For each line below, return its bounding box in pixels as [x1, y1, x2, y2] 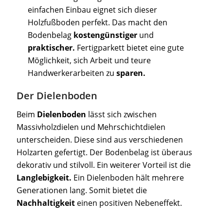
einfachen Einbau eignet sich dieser [27, 4, 157, 16]
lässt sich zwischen [86, 109, 157, 120]
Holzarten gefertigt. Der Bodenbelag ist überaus [16, 146, 192, 158]
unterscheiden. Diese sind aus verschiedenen [16, 134, 183, 145]
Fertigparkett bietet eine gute [74, 42, 184, 54]
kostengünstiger [73, 30, 137, 41]
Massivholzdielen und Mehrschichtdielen [16, 121, 165, 132]
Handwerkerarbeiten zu [27, 68, 116, 79]
